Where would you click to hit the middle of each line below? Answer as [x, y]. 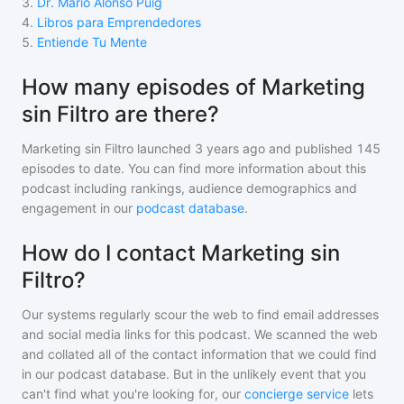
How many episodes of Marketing [193, 87]
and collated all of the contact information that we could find [199, 354]
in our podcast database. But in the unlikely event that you [194, 374]
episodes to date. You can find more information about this [194, 168]
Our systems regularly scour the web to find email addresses [200, 314]
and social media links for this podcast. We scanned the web [200, 334]
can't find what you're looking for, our [131, 394]
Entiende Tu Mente [92, 42]
